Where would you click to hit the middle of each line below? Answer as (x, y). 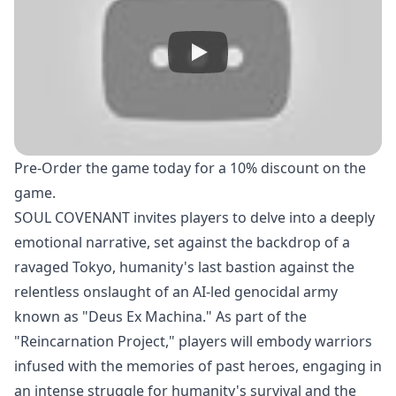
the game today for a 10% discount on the (224, 168)
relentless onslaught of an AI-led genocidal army (176, 292)
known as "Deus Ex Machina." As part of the (160, 316)
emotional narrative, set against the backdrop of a (182, 242)
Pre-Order (48, 168)
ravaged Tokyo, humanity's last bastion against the (184, 267)
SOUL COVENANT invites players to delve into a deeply (194, 217)
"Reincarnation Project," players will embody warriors (193, 341)
